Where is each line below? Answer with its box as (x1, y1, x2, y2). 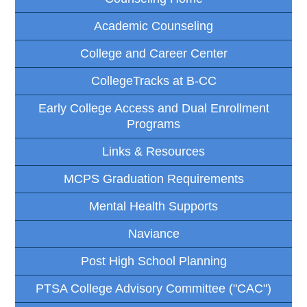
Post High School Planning (80, 254, 227, 269)
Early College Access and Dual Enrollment (38, 101, 269, 116)
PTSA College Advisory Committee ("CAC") (36, 282, 271, 296)
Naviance (127, 227, 180, 241)
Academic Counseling (94, 19, 213, 34)
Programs (127, 117, 180, 132)
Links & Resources (102, 145, 205, 159)
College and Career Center (79, 47, 228, 61)
